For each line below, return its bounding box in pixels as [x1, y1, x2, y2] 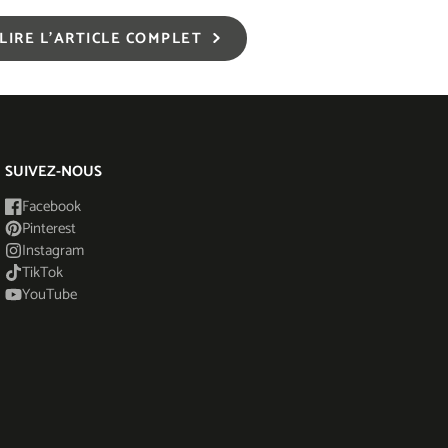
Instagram [21, 237, 84, 263]
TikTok [21, 259, 63, 285]
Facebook [21, 193, 81, 219]
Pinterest [21, 215, 76, 241]
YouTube [21, 281, 77, 307]
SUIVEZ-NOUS [5, 158, 102, 184]
